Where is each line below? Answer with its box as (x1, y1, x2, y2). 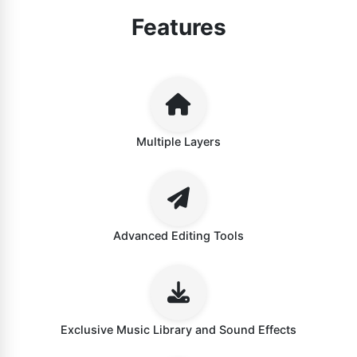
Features (131, 13, 226, 41)
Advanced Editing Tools (113, 228, 244, 242)
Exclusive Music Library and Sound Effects (61, 322, 296, 336)
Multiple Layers (136, 134, 221, 148)
